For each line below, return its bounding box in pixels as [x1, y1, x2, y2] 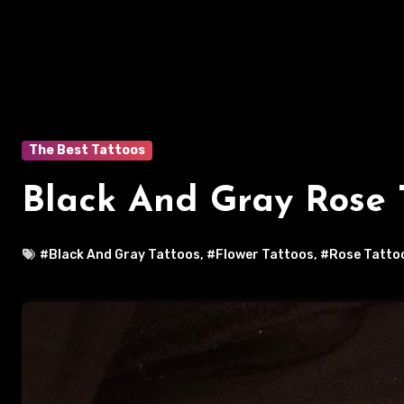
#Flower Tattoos [207, 247, 314, 262]
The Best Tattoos [29, 142, 145, 158]
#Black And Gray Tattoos [40, 247, 200, 262]
